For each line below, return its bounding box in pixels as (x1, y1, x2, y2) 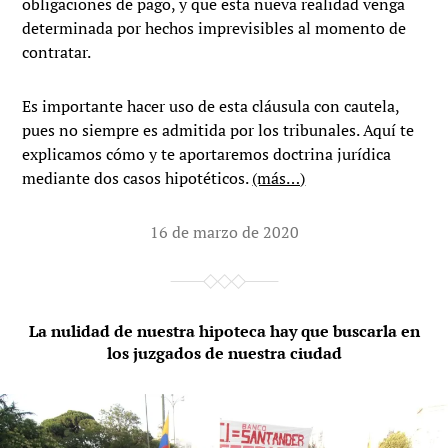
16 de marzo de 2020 (149, 221, 299, 244)
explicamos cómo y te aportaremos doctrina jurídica (22, 143, 392, 166)
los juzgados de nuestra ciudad (106, 342, 342, 365)
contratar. (22, 41, 92, 64)
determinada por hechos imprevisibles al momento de (22, 17, 407, 40)
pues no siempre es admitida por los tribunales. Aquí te (22, 119, 415, 142)
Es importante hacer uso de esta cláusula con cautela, (22, 95, 400, 118)
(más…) (252, 167, 306, 190)
